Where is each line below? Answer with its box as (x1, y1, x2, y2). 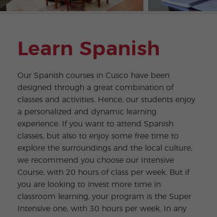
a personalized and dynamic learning (17, 108, 156, 116)
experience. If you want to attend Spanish (17, 120, 173, 128)
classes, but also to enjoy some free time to (17, 132, 179, 140)
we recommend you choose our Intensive (17, 156, 174, 164)
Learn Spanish (17, 38, 160, 59)
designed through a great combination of (17, 83, 173, 92)
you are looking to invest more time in (17, 180, 161, 188)
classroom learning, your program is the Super (17, 192, 191, 201)
